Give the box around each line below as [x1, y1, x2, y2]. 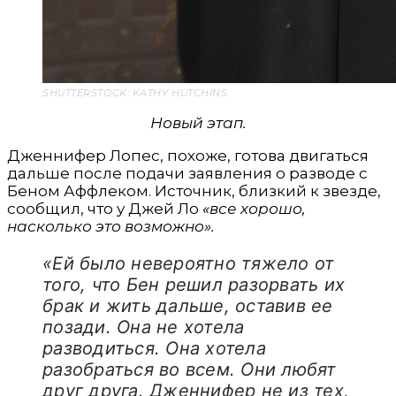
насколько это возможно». [7, 217, 215, 236]
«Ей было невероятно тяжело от [42, 253, 335, 275]
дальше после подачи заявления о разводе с [7, 164, 368, 183]
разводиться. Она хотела [42, 338, 266, 360]
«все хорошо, [202, 200, 306, 218]
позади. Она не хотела [42, 316, 245, 339]
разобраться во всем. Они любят [42, 359, 337, 381]
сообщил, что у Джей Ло [7, 200, 202, 218]
